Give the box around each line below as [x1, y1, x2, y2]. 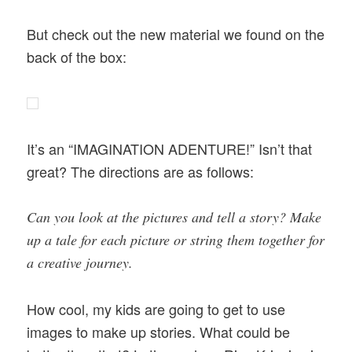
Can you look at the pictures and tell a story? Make [27, 207, 322, 227]
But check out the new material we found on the [27, 24, 325, 45]
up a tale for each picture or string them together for [27, 230, 325, 250]
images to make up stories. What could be [27, 321, 291, 342]
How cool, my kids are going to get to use [27, 298, 286, 319]
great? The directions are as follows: [27, 161, 255, 182]
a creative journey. [27, 253, 134, 273]
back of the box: [27, 46, 127, 68]
